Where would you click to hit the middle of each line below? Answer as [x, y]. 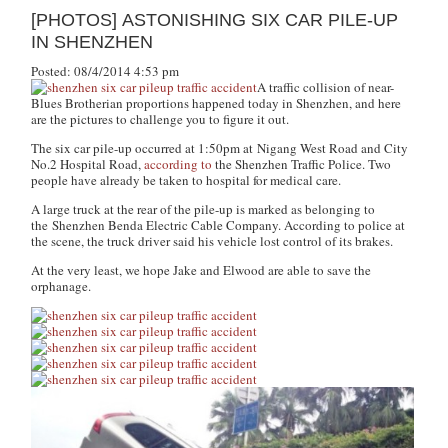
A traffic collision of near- [326, 87]
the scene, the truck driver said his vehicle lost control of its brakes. [212, 241]
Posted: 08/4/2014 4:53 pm [105, 71]
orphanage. [61, 286]
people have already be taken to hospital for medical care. [186, 180]
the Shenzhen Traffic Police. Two [303, 164]
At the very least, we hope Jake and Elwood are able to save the [201, 270]
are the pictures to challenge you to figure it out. [160, 119]
